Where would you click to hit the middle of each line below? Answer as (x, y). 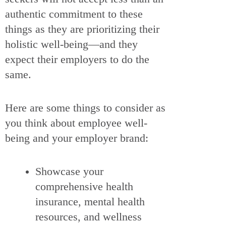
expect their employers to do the (77, 60)
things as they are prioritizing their (82, 29)
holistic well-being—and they (71, 44)
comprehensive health (84, 186)
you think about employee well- (76, 123)
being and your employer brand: (78, 138)
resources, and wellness (89, 216)
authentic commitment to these (74, 14)
